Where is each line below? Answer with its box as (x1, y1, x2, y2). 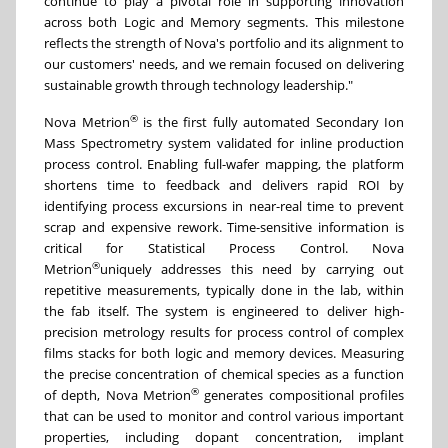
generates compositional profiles (199, 386, 404, 405)
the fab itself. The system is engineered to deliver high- (44, 302, 404, 321)
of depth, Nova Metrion (44, 386, 191, 405)
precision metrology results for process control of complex (44, 323, 404, 342)
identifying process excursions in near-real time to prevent (44, 197, 404, 216)
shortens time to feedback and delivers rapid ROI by (44, 176, 404, 195)
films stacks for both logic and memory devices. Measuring (44, 344, 404, 363)
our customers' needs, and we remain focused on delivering (44, 55, 404, 74)
